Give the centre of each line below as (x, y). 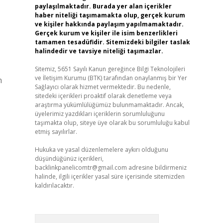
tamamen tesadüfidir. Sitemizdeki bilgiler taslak (112, 42)
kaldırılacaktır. (54, 185)
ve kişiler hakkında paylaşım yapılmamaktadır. (109, 24)
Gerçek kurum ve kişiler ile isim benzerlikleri (106, 33)
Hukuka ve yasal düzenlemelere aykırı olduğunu (101, 150)
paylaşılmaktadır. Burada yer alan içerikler (103, 6)
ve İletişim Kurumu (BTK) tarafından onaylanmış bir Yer (111, 78)
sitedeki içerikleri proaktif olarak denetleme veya (103, 96)
